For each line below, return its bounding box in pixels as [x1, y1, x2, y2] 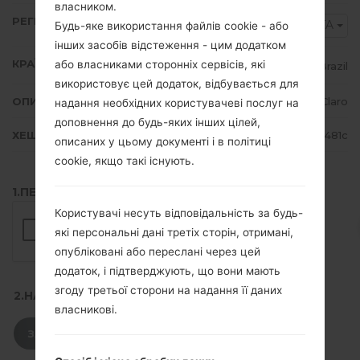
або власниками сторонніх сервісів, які [55, 58, 265, 72]
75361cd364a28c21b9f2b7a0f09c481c [144, 129, 348, 142]
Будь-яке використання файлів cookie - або [55, 19, 288, 33]
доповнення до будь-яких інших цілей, [55, 116, 260, 129]
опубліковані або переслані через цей [55, 245, 260, 259]
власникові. [55, 303, 117, 317]
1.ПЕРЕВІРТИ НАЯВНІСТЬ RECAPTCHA [12, 185, 239, 200]
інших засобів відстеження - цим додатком [55, 39, 286, 52]
